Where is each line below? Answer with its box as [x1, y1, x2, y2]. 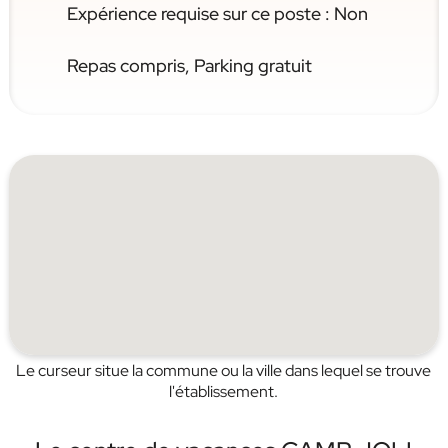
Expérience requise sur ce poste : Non [66, 2, 368, 25]
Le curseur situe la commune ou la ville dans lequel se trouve [16, 360, 432, 381]
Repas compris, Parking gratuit [66, 54, 312, 77]
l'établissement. [169, 381, 279, 402]
